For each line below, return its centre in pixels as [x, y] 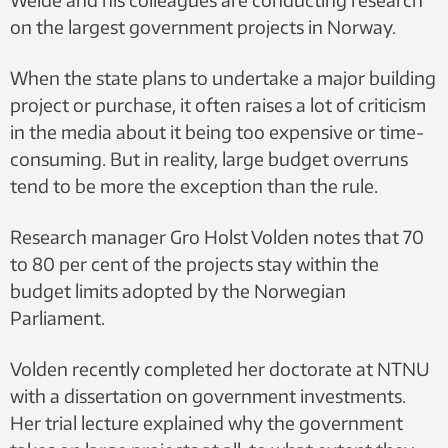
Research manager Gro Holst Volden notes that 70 [217, 236]
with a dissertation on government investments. [208, 395]
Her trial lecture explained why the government [206, 422]
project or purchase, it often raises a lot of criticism [218, 104]
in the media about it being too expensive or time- [217, 131]
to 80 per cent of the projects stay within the [194, 263]
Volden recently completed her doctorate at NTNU [220, 368]
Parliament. [57, 317]
